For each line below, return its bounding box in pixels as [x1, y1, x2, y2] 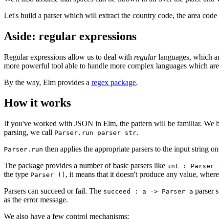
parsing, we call [4, 128, 54, 137]
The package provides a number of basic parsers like [4, 161, 167, 170]
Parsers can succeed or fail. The [4, 187, 103, 196]
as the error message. [4, 196, 68, 204]
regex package [91, 78, 136, 87]
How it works [4, 96, 71, 109]
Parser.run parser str [54, 129, 136, 137]
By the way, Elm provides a [4, 78, 91, 87]
